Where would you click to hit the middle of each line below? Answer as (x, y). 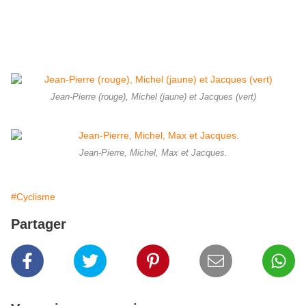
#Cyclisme (33, 197)
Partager (39, 224)
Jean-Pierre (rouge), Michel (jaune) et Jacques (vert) (153, 97)
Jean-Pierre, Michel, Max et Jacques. (153, 153)
